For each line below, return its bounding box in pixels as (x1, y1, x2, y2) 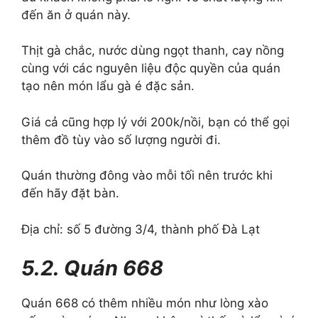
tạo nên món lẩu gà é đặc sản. (21, 79, 194, 93)
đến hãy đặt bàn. (21, 186, 119, 200)
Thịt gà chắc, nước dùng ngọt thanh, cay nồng (21, 43, 284, 57)
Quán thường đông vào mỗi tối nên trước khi (21, 168, 273, 182)
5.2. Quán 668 (21, 256, 163, 280)
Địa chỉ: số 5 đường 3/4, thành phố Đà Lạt (21, 221, 260, 236)
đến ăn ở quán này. (21, 7, 131, 22)
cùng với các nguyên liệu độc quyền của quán (21, 61, 280, 75)
